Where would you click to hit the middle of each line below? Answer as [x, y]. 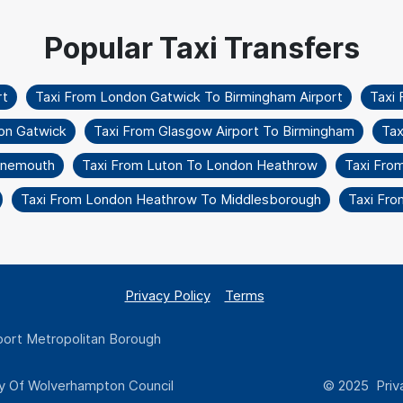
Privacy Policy [167, 295]
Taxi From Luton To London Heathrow [199, 165]
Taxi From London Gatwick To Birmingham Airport [189, 96]
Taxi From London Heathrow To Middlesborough [170, 199]
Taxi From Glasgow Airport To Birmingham [224, 130]
